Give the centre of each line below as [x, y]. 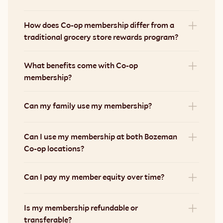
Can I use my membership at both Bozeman [101, 136]
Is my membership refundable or [81, 208]
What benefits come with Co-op [81, 65]
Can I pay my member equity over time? [94, 177]
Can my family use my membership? [88, 106]
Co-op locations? [54, 148]
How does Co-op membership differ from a [99, 25]
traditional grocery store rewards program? [101, 37]
